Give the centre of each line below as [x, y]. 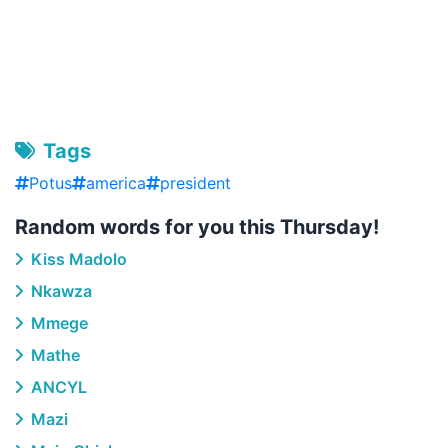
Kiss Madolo [77, 259]
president [195, 183]
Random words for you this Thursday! [197, 227]
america [116, 183]
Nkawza [59, 291]
